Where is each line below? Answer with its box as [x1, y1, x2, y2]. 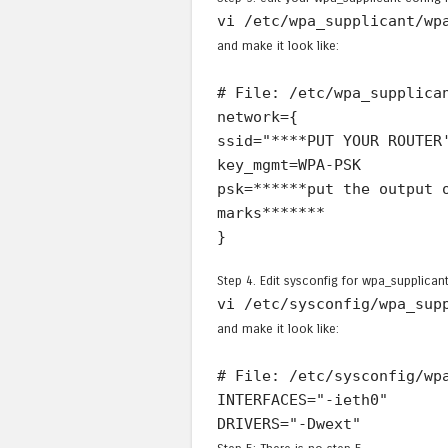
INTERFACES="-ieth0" [217, 391, 388, 410]
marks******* [217, 203, 325, 222]
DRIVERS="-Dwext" [217, 415, 361, 434]
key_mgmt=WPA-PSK [217, 155, 361, 174]
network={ [217, 107, 298, 126]
